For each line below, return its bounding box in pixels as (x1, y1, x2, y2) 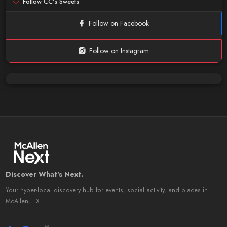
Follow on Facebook (89, 18, 149, 28)
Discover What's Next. (5, 169, 83, 179)
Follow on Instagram (89, 46, 149, 56)
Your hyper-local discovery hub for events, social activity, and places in (5, 185, 208, 195)
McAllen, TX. (5, 197, 42, 206)
